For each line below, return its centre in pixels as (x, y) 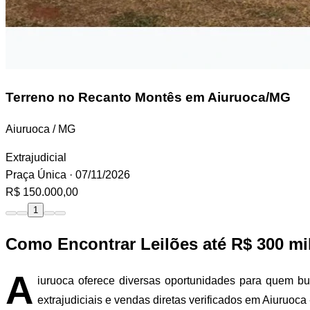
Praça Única (36, 174)
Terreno (30, 97)
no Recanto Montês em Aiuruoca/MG (173, 97)
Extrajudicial (36, 157)
